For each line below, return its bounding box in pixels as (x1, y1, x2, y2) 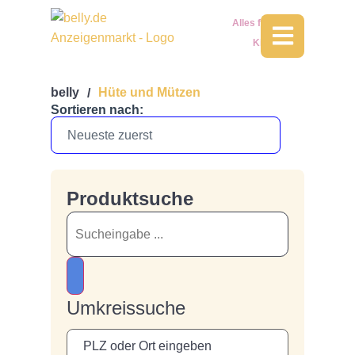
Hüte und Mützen (98, 86, 200, 99)
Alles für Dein (232, 17, 294, 29)
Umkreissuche (67, 296, 185, 319)
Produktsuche (67, 187, 193, 209)
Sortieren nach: (51, 102, 143, 116)
